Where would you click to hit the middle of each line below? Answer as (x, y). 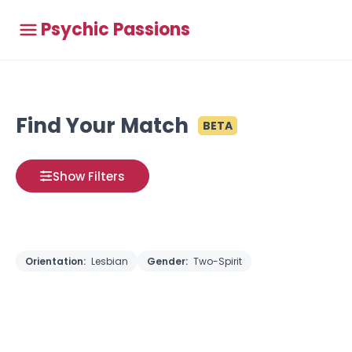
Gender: (169, 261)
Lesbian (110, 261)
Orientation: (57, 261)
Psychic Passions (115, 29)
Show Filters (89, 176)
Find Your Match (102, 126)
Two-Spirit (218, 261)
